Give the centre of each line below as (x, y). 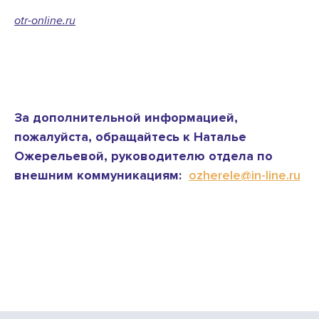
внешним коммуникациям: (101, 176)
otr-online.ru (45, 20)
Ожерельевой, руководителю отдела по (143, 156)
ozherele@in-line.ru (245, 176)
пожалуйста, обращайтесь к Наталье (130, 137)
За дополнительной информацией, (126, 118)
